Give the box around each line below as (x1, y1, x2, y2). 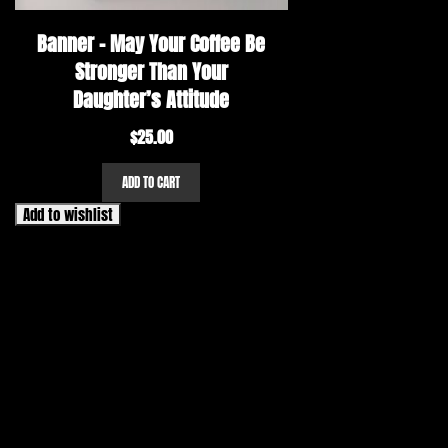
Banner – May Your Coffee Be (37, 27, 266, 59)
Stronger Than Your (74, 55, 228, 87)
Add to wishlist (23, 202, 113, 226)
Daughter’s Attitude (73, 83, 230, 115)
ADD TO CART (122, 172, 181, 192)
